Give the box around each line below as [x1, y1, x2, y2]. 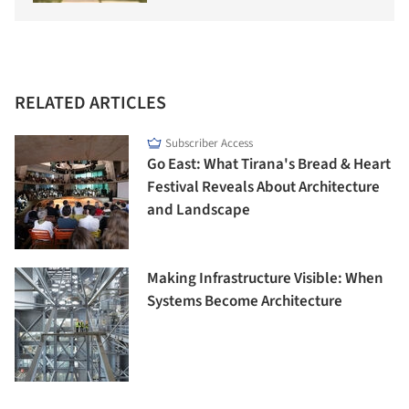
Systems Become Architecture [147, 290, 342, 313]
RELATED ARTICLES [15, 90, 166, 117]
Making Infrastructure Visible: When [147, 267, 383, 290]
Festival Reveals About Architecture [147, 176, 380, 199]
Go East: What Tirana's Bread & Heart [147, 153, 391, 176]
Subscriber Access [165, 135, 253, 152]
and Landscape [147, 199, 250, 222]
